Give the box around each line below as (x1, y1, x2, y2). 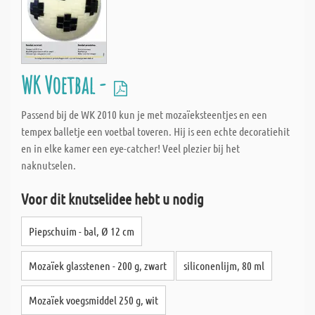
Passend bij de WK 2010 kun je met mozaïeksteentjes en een (21, 108, 267, 121)
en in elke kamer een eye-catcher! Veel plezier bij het (21, 141, 240, 155)
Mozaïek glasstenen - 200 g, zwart (29, 259, 167, 272)
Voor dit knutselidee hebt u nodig (21, 190, 204, 207)
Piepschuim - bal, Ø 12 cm (29, 224, 134, 238)
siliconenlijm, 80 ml (184, 259, 264, 272)
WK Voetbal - (21, 69, 110, 101)
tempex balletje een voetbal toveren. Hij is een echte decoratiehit (21, 124, 290, 138)
